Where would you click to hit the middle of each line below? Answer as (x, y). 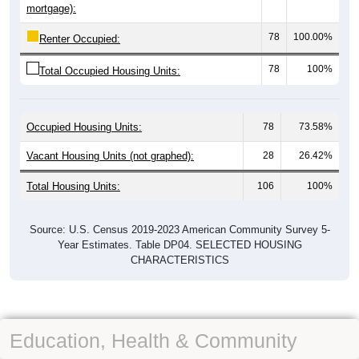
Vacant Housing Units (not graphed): (110, 156)
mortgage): (51, 9)
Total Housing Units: (73, 187)
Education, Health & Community (153, 341)
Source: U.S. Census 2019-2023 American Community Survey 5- (179, 230)
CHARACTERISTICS (179, 260)
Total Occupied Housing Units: (110, 71)
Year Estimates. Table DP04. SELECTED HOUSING (179, 245)
